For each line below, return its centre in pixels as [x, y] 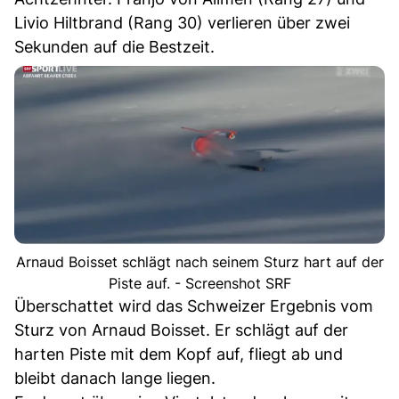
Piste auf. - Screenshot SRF [199, 283]
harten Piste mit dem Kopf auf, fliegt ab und [179, 354]
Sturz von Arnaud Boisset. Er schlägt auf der [181, 330]
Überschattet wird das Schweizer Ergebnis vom [194, 305]
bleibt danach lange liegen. [115, 378]
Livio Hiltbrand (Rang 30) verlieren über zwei [182, 23]
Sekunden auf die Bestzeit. [114, 47]
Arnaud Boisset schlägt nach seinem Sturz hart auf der [199, 261]
